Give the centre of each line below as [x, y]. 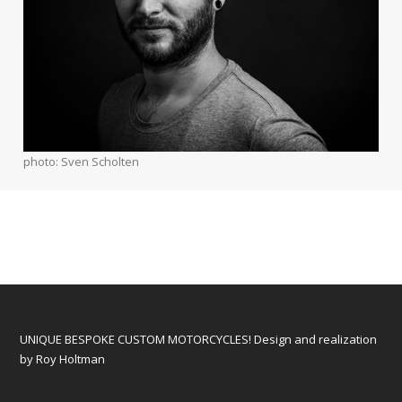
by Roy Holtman [63, 358]
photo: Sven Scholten [82, 161]
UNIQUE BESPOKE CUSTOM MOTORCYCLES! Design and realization [199, 339]
